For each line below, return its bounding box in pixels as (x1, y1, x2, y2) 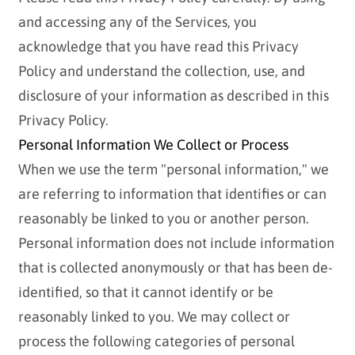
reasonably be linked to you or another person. (17, 210, 309, 227)
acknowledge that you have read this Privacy (17, 38, 299, 55)
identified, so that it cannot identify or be (17, 284, 273, 301)
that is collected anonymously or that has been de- (17, 259, 333, 277)
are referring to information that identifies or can (17, 185, 326, 203)
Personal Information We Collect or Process (17, 136, 288, 154)
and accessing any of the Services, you (17, 13, 257, 31)
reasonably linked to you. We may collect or (17, 308, 290, 326)
